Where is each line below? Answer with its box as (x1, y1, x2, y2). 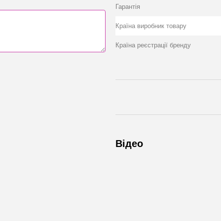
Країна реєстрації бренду (115, 41, 191, 49)
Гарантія (115, 3, 140, 10)
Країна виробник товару (115, 22, 186, 30)
